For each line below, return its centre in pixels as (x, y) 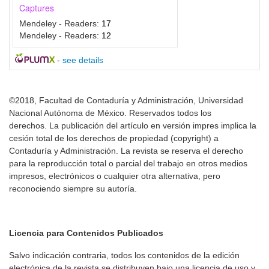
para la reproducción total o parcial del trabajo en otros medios (128, 164)
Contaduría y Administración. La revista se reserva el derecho (126, 151)
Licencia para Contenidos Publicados (86, 233)
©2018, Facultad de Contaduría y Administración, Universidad (126, 101)
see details (83, 60)
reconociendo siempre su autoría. (73, 189)
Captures (37, 8)
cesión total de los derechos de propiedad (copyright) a (114, 138)
